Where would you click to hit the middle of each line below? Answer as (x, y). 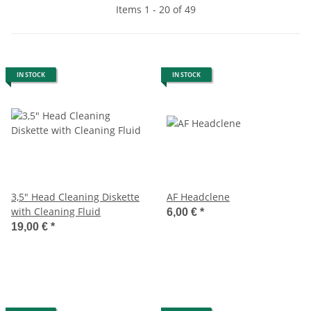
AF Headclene (198, 196)
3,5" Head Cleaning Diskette (75, 196)
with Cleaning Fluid (56, 211)
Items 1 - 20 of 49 (155, 9)
